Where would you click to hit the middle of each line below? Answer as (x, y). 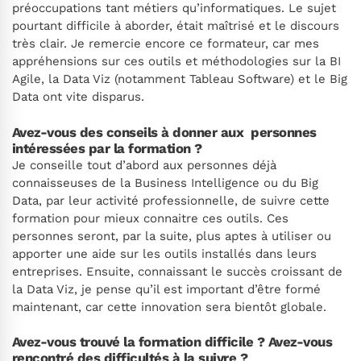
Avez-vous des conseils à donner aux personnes (164, 132)
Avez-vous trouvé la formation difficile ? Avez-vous (172, 342)
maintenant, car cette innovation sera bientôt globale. (169, 307)
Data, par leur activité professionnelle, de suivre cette (171, 200)
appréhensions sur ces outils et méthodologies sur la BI (176, 62)
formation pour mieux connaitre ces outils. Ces (150, 218)
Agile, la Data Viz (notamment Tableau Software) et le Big (180, 79)
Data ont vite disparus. (78, 97)
